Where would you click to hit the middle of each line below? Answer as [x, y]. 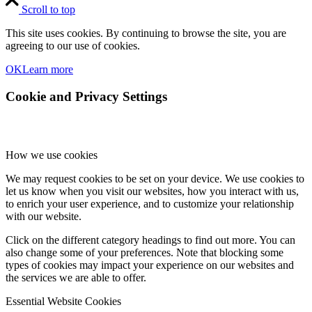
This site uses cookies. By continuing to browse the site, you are [146, 33]
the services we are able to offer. [76, 278]
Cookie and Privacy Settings [86, 96]
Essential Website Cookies [63, 302]
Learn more [48, 69]
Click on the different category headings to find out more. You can [150, 240]
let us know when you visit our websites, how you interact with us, [152, 192]
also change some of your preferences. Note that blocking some [145, 253]
